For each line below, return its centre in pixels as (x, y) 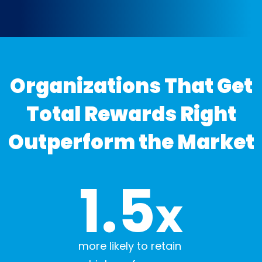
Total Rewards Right (131, 114)
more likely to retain (131, 246)
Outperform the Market (131, 142)
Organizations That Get (131, 86)
